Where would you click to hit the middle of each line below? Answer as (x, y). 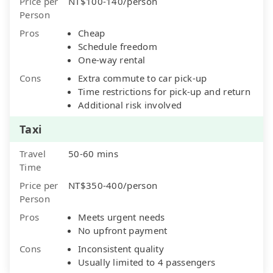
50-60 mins (93, 153)
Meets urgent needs (122, 217)
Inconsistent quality (121, 248)
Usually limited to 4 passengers (147, 262)
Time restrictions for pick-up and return (164, 91)
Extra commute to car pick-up (143, 78)
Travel (33, 153)
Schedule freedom (118, 46)
